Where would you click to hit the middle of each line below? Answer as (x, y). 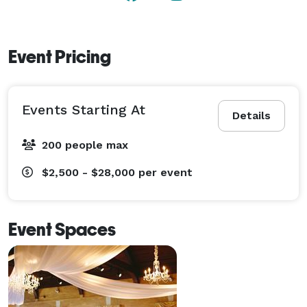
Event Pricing (60, 57)
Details (251, 115)
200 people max (85, 145)
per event (165, 172)
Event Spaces (62, 229)
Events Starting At (84, 109)
